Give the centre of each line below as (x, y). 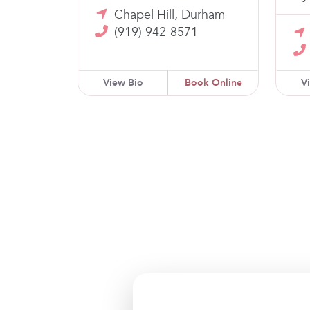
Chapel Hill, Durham (170, 15)
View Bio (123, 82)
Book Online (213, 82)
